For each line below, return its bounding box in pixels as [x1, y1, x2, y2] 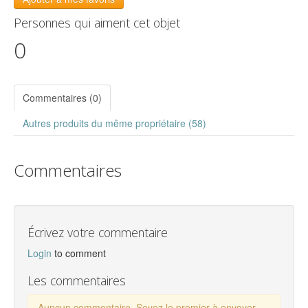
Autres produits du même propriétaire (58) [23, 115, 206, 130]
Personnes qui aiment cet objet [14, 14, 180, 31]
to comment [54, 245, 106, 260]
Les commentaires [27, 272, 126, 289]
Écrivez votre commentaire [27, 223, 168, 241]
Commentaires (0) [23, 90, 102, 104]
